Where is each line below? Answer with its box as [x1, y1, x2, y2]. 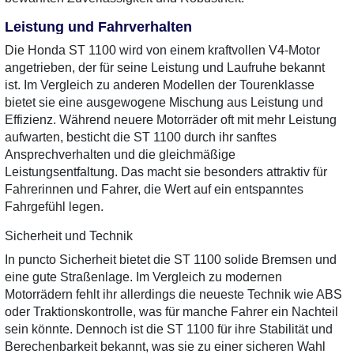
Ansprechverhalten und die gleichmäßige [5, 148, 235, 161]
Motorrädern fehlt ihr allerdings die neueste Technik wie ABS [5, 288, 342, 301]
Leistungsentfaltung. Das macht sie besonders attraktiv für [5, 165, 327, 179]
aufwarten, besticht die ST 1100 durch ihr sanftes [5, 130, 277, 144]
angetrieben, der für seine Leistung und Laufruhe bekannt [5, 61, 325, 74]
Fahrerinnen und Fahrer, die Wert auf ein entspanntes [5, 183, 303, 196]
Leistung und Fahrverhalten [5, 19, 192, 35]
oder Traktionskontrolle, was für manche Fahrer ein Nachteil [5, 305, 338, 318]
